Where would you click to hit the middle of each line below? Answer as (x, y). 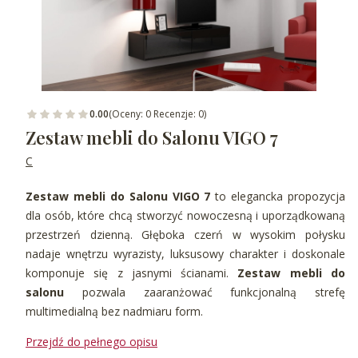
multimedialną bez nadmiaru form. (114, 312)
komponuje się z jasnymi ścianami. (132, 273)
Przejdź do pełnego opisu (91, 342)
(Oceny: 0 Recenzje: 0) (157, 114)
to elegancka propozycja (278, 197)
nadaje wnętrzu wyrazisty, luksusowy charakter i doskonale (185, 254)
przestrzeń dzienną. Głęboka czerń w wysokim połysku (185, 235)
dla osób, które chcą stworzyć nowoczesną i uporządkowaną (185, 216)
